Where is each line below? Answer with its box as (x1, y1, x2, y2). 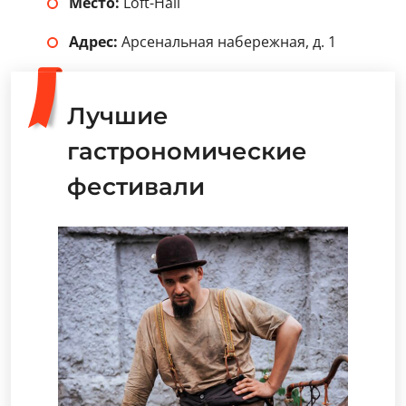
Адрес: (69, 32, 118, 52)
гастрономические (67, 137, 307, 166)
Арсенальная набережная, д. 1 (118, 32, 336, 52)
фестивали (67, 172, 205, 201)
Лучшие (67, 101, 169, 130)
